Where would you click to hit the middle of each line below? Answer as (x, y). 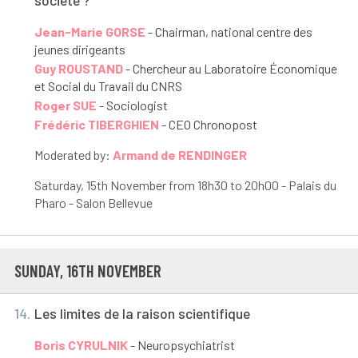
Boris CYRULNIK (81, 344)
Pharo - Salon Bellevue (93, 203)
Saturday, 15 (65, 185)
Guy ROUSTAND (78, 69)
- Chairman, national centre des (229, 32)
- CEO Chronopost (208, 125)
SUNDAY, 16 (46, 271)
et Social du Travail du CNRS (108, 86)
